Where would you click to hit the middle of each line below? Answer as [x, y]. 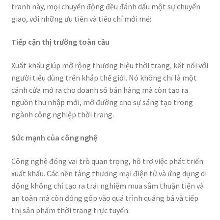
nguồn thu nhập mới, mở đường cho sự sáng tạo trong [102, 102]
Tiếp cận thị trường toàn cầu [60, 42]
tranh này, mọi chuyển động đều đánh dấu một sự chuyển [106, 6]
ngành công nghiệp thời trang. [62, 114]
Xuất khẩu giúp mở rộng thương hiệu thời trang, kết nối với [110, 65]
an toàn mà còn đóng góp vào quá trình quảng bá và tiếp [105, 198]
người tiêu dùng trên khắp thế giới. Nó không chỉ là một [104, 77]
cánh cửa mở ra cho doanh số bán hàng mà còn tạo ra [99, 90]
